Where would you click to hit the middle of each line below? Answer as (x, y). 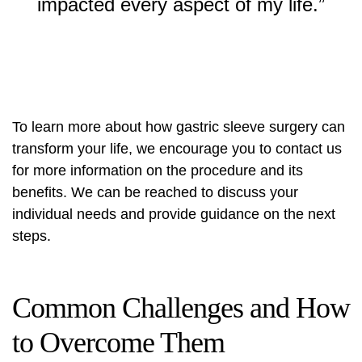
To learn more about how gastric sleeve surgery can (179, 127)
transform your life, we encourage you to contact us (177, 149)
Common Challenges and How (181, 308)
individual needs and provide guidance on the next (174, 215)
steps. (32, 236)
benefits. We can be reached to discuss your (155, 193)
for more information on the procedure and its (158, 171)
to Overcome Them (118, 343)
